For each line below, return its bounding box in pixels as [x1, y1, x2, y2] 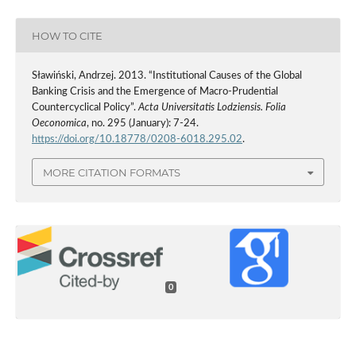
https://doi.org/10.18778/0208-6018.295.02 [31, 134, 242, 145]
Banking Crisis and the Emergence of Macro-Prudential [31, 87, 278, 98]
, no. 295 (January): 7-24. [86, 118, 199, 130]
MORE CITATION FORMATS [43, 165, 180, 179]
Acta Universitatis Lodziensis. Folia [137, 103, 286, 114]
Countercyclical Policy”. [31, 103, 138, 114]
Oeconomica [31, 118, 87, 130]
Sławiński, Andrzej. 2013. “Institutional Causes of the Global [31, 71, 302, 82]
